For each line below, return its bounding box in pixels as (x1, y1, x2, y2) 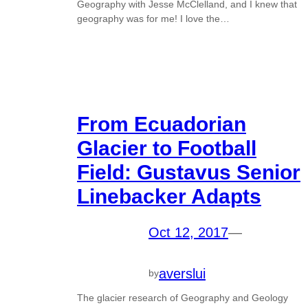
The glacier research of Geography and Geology (77, 291, 288, 303)
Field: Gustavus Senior (77, 160, 300, 184)
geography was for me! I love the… (77, 12, 230, 24)
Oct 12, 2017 (148, 224, 228, 240)
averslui (159, 265, 206, 281)
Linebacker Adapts (77, 184, 261, 208)
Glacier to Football (77, 136, 256, 159)
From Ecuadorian (77, 112, 246, 135)
